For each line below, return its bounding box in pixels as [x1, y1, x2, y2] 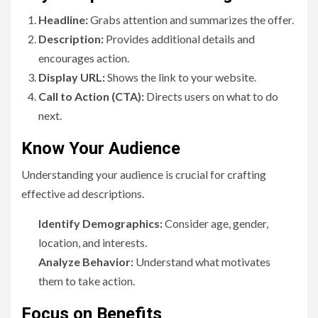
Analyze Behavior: [38, 255, 133, 269]
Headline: [38, 13, 88, 27]
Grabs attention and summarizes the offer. [88, 13, 294, 27]
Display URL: [38, 70, 105, 84]
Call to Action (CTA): [38, 89, 144, 104]
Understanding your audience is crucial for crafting [21, 168, 266, 182]
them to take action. [38, 274, 135, 288]
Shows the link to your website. [105, 70, 256, 84]
